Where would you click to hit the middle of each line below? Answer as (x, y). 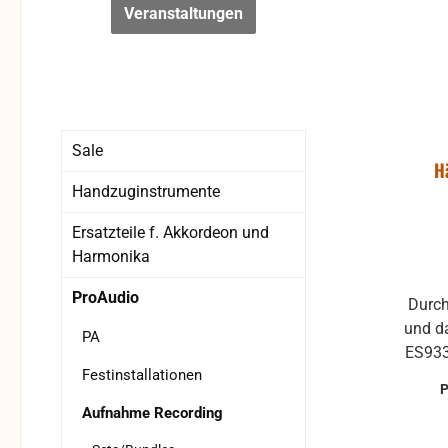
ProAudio (105, 298)
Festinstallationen (142, 375)
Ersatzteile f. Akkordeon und (170, 233)
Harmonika (111, 257)
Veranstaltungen (183, 14)
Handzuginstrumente (146, 192)
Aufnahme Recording (152, 413)
